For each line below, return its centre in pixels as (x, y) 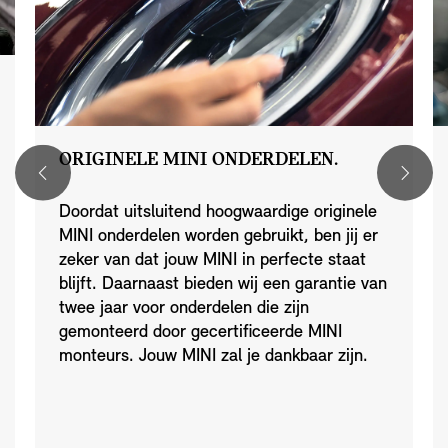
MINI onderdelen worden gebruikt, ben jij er (218, 236)
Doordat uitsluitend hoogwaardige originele (218, 212)
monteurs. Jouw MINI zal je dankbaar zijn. (213, 356)
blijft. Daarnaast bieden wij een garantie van (223, 284)
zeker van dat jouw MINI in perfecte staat (212, 260)
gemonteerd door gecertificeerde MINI (200, 332)
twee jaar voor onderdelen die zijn (184, 308)
